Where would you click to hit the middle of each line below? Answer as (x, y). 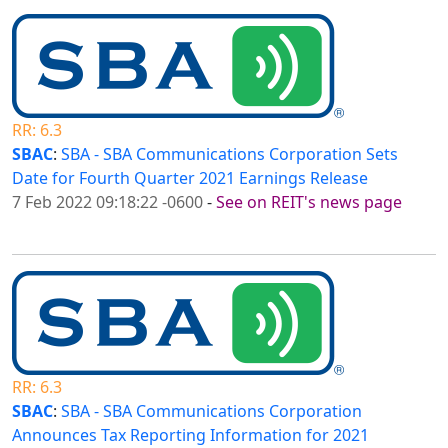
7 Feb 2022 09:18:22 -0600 (107, 202)
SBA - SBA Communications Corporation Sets (229, 154)
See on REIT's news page (309, 202)
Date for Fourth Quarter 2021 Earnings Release (190, 178)
